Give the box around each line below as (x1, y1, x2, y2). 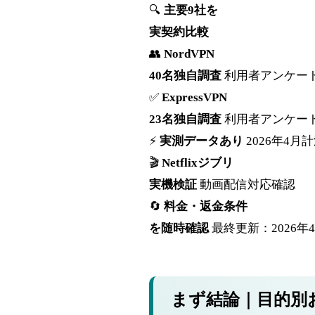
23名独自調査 (149, 112, 221, 127)
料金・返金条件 (164, 200, 247, 214)
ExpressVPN (162, 91, 227, 105)
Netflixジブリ (162, 156, 233, 170)
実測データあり (160, 134, 243, 148)
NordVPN (164, 47, 214, 61)
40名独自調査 (149, 69, 221, 83)
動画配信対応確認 (200, 178, 295, 192)
